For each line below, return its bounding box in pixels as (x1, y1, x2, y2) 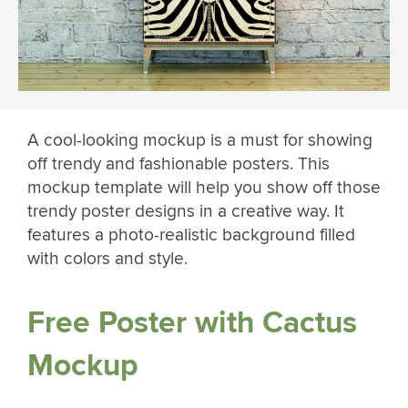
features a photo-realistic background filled (27, 223, 355, 246)
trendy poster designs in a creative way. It (27, 199, 344, 222)
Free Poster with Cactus (27, 303, 357, 342)
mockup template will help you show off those (27, 176, 381, 199)
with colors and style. (27, 247, 188, 270)
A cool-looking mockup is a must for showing (27, 128, 372, 151)
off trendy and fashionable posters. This (27, 152, 330, 175)
